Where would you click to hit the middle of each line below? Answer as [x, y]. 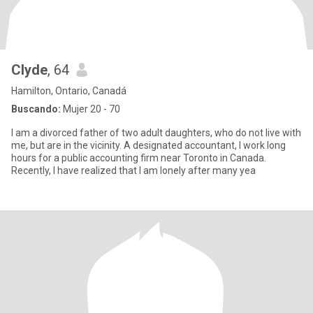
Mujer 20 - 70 [90, 109]
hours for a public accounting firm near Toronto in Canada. [139, 158]
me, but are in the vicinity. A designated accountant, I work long [148, 145]
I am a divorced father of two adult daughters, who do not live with [156, 133]
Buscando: [36, 109]
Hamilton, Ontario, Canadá [69, 91]
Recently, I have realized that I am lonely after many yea [133, 170]
